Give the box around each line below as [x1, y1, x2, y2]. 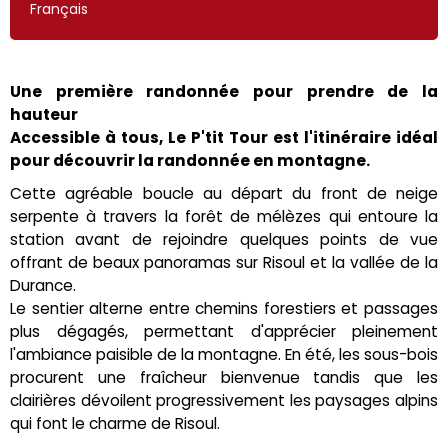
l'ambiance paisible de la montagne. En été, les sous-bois [10, 343, 438, 365]
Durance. [10, 274, 76, 296]
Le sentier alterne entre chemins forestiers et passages [10, 297, 438, 319]
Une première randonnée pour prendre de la [10, 80, 438, 102]
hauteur [10, 103, 78, 125]
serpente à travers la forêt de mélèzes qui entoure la [10, 205, 438, 227]
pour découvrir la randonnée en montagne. [10, 149, 370, 171]
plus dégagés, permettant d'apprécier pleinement [10, 320, 438, 342]
